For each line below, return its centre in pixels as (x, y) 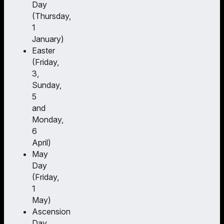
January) (48, 39)
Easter (43, 50)
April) (41, 142)
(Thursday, (51, 16)
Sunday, (47, 85)
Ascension (51, 211)
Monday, (48, 119)
